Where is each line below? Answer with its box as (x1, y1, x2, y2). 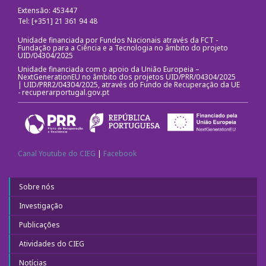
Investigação (19, 200, 63, 211)
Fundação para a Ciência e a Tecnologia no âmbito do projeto (18, 42, 228, 53)
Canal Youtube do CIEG (18, 148, 96, 159)
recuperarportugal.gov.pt (22, 87, 111, 97)
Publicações (19, 219, 60, 230)
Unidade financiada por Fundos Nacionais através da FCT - (18, 34, 218, 45)
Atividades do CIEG (19, 238, 84, 249)
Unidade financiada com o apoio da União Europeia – (18, 64, 199, 74)
